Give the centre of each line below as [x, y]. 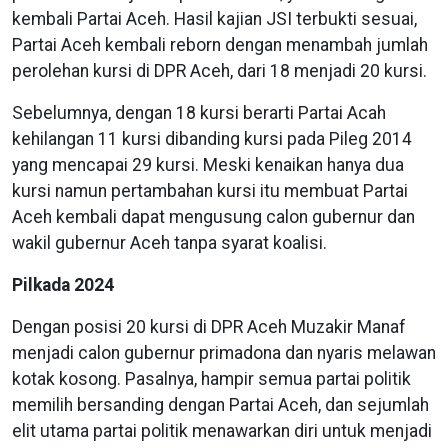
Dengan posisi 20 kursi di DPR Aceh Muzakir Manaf [209, 327]
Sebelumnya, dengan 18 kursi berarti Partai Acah [199, 113]
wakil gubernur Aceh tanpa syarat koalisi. [171, 243]
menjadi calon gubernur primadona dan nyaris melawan [224, 353]
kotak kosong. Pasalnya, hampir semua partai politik [211, 379]
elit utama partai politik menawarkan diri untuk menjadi [222, 431]
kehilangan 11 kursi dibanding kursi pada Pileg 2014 [212, 139]
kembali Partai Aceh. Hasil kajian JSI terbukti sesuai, [214, 19]
